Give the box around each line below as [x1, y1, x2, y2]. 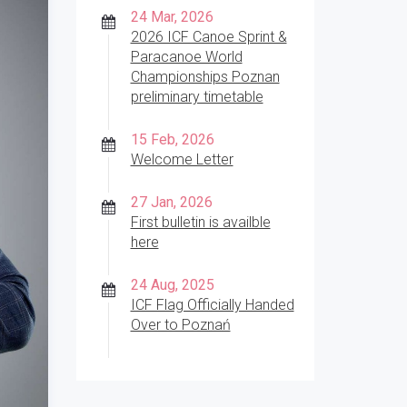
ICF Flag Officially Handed [130, 296, 294, 313]
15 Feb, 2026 [130, 131, 214, 148]
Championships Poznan [130, 68, 280, 85]
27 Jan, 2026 [130, 194, 213, 211]
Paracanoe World [130, 48, 243, 65]
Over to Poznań [130, 316, 231, 333]
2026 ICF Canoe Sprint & [130, 28, 287, 45]
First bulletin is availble [130, 213, 271, 231]
